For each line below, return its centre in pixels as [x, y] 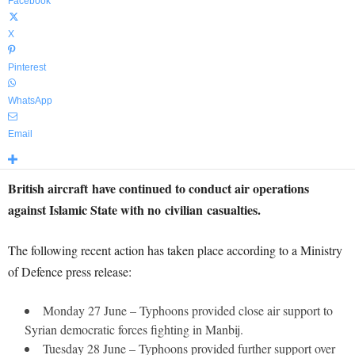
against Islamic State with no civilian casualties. [134, 210]
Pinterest [27, 67]
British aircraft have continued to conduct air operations [158, 188]
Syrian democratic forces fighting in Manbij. [134, 329]
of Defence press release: [70, 271]
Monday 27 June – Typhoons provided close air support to [188, 310]
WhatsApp [30, 101]
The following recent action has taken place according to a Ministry [175, 250]
